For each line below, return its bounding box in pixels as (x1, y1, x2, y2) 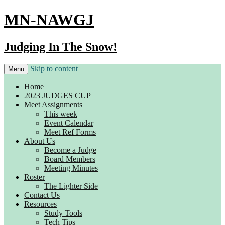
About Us (24, 136, 55, 145)
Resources (24, 199, 57, 208)
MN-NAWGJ (4, 11, 94, 29)
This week (44, 109, 77, 118)
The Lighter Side (44, 181, 98, 190)
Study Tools (44, 208, 82, 217)
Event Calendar (44, 118, 93, 127)
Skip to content (30, 64, 78, 73)
